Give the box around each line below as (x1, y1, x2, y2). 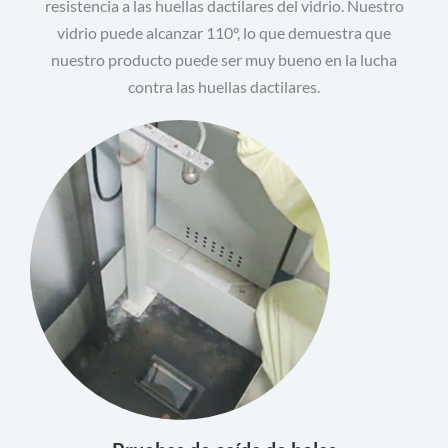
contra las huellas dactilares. (128, 77, 320, 96)
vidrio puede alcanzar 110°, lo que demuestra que (57, 23, 391, 42)
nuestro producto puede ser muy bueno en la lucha (51, 50, 397, 69)
